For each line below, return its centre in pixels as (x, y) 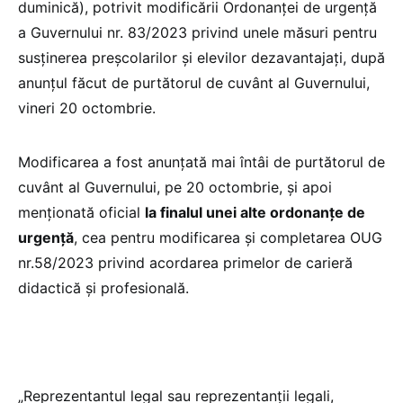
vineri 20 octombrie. (87, 107)
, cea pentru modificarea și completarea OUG (228, 237)
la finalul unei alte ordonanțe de (255, 212)
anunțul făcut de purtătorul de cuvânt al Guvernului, (194, 82)
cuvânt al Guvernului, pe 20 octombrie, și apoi (175, 187)
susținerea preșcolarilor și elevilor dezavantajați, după (201, 57)
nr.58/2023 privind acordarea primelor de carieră (185, 262)
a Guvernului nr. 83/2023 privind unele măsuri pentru (197, 32)
